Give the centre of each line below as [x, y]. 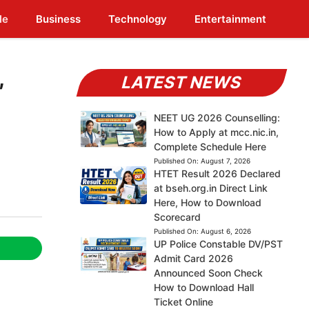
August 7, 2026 [225, 161]
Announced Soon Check [208, 273]
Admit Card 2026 [193, 258]
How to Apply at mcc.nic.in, [216, 132]
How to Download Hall [203, 287]
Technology [138, 19]
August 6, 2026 [226, 231]
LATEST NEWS [182, 82]
